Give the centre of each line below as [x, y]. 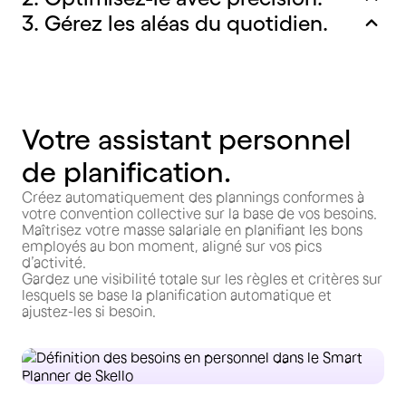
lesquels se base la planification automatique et [177, 295]
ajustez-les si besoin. [89, 311]
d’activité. [54, 262]
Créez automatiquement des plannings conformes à [193, 197]
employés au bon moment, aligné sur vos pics [172, 246]
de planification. [126, 172]
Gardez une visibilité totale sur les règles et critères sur [202, 278]
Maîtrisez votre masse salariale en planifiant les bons [192, 229]
